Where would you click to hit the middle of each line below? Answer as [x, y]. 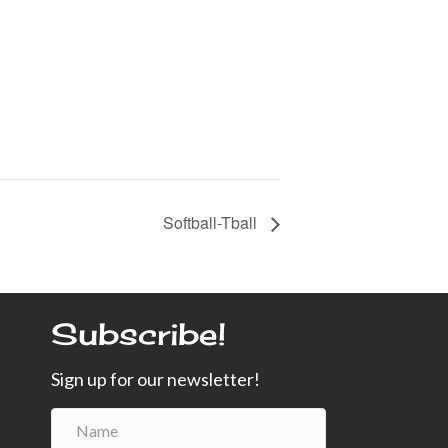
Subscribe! [138, 334]
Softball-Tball [212, 223]
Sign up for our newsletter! [155, 379]
